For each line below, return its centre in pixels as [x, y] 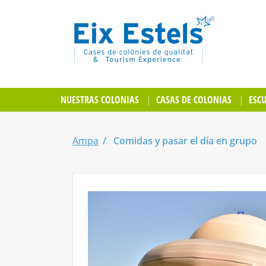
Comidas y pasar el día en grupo [184, 141]
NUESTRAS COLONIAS [100, 100]
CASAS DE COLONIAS [194, 100]
